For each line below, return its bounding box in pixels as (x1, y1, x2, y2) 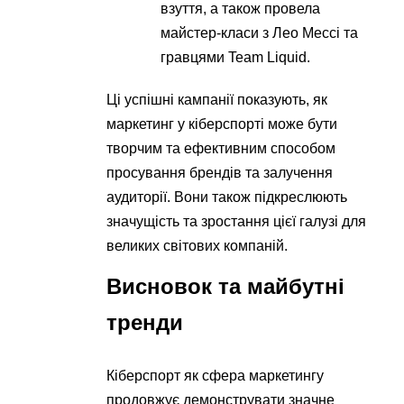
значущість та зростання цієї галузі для (106, 213, 367, 229)
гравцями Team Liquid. (161, 49, 311, 65)
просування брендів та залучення (106, 164, 334, 180)
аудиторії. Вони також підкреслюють (106, 188, 348, 205)
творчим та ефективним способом (106, 140, 336, 156)
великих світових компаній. (106, 237, 289, 253)
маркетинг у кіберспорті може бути (106, 115, 338, 132)
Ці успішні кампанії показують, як (106, 91, 328, 107)
